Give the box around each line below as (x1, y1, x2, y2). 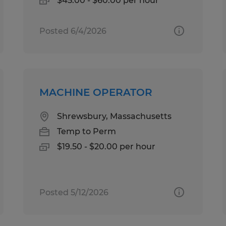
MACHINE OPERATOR (39, 86, 153, 98)
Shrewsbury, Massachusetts (57, 111, 172, 121)
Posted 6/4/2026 (39, 26, 107, 36)
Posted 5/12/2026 (39, 187, 109, 197)
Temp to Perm (57, 126, 117, 136)
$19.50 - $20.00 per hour (57, 141, 156, 151)
